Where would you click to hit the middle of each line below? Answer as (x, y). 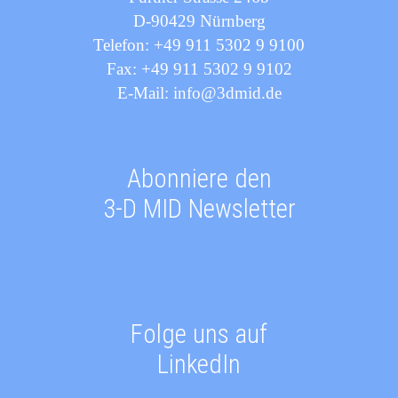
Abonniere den (199, 179)
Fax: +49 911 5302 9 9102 (199, 68)
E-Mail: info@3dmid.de (199, 92)
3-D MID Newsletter (199, 209)
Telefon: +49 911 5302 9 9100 (199, 44)
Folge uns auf (199, 334)
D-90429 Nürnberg (199, 20)
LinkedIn (199, 365)
